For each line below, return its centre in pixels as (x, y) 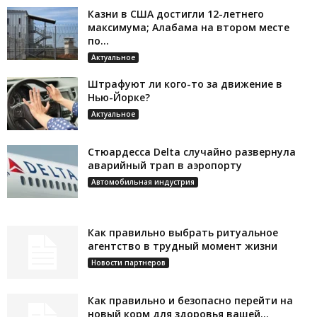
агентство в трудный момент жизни (183, 246)
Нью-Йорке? (119, 98)
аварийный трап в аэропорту (165, 166)
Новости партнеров (128, 263)
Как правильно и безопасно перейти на (190, 301)
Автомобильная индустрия (143, 182)
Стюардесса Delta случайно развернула (192, 152)
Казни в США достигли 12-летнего (176, 14)
